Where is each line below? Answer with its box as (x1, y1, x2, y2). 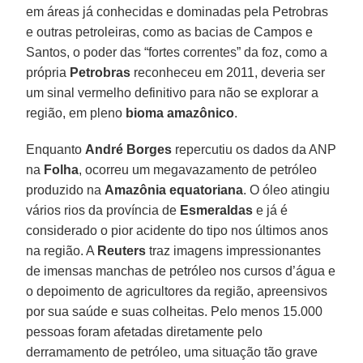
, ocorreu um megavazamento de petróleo (79, 162, 318, 177)
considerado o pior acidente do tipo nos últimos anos (26, 223, 329, 237)
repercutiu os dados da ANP (172, 142, 337, 156)
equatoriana (169, 182, 244, 197)
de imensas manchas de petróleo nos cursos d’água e (26, 263, 336, 278)
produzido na (26, 182, 105, 197)
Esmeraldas (180, 203, 254, 217)
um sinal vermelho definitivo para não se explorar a (26, 85, 319, 100)
